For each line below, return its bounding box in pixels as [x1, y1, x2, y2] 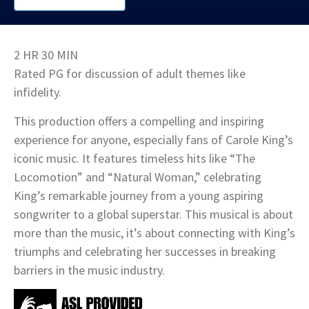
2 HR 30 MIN [14, 47, 78, 63]
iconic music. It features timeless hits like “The [14, 150, 255, 166]
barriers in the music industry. [14, 262, 165, 278]
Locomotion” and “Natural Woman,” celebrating [14, 169, 261, 185]
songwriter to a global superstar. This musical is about [14, 206, 293, 222]
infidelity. [14, 84, 61, 100]
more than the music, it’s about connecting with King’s [14, 225, 295, 241]
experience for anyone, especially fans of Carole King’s [14, 132, 293, 148]
